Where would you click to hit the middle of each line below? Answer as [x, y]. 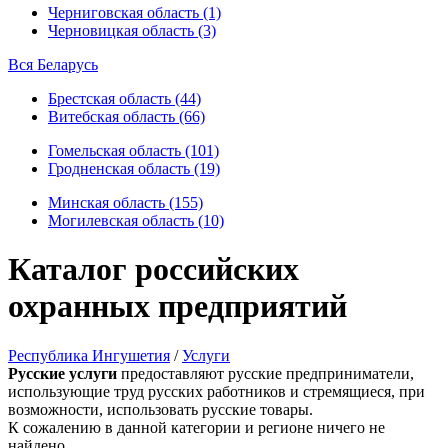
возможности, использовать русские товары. [160, 409]
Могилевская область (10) [136, 220]
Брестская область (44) [124, 98]
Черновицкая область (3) [132, 30]
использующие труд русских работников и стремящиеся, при [216, 391]
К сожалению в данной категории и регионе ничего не [196, 427]
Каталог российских [153, 269]
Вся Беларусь [53, 64]
